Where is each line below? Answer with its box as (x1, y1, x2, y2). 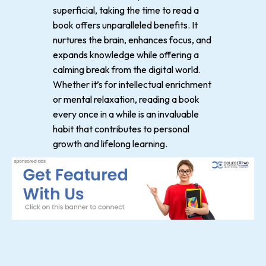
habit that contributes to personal (53, 123, 189, 135)
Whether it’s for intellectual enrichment (53, 78, 211, 90)
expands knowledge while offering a (53, 49, 199, 61)
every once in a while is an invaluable (53, 108, 199, 120)
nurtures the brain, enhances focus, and (53, 34, 211, 46)
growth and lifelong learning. (53, 138, 167, 150)
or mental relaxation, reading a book (53, 93, 199, 105)
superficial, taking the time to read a (53, 4, 199, 16)
